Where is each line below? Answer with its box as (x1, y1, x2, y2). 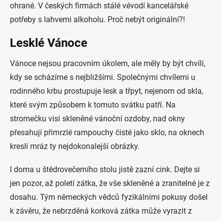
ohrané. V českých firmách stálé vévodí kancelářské (10, 1, 188, 10)
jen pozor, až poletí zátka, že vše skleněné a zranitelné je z (10, 179, 210, 188)
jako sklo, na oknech (134, 128, 204, 137)
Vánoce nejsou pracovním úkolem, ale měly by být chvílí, (10, 59, 205, 68)
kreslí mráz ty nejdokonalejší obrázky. (10, 142, 140, 151)
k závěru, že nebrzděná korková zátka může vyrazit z (10, 206, 192, 216)
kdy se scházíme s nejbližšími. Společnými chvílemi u (10, 73, 195, 82)
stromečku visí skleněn (10, 114, 89, 123)
